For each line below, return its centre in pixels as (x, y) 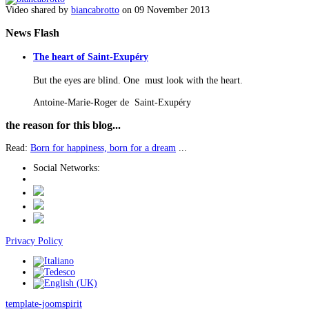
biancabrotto (95, 10)
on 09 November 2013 (165, 10)
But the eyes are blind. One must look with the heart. (138, 80)
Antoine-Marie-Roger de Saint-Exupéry (112, 102)
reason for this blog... (70, 125)
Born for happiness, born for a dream (103, 148)
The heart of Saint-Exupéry (91, 57)
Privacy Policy (34, 241)
